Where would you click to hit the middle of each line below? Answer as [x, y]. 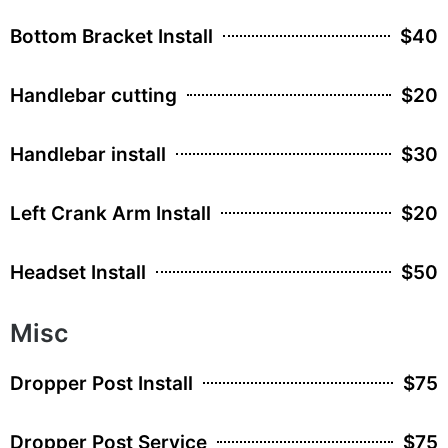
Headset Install [78, 272]
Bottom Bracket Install [111, 36]
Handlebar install [88, 154]
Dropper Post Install [101, 383]
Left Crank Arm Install [110, 213]
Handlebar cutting [93, 95]
